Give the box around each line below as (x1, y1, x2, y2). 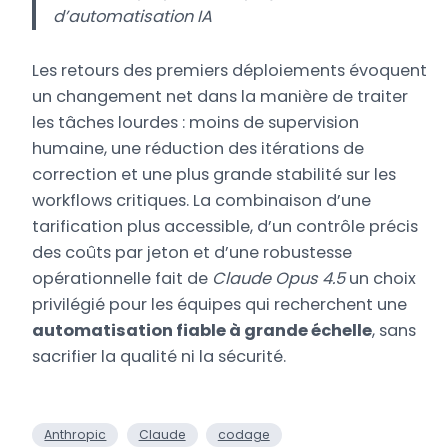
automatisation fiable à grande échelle (32, 319, 373, 343)
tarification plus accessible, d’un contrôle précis (32, 215, 419, 239)
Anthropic (44, 426, 107, 444)
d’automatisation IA (52, 4, 212, 28)
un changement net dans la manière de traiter (32, 85, 409, 109)
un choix (345, 267, 417, 291)
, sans (372, 319, 417, 343)
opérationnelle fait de (32, 267, 213, 291)
